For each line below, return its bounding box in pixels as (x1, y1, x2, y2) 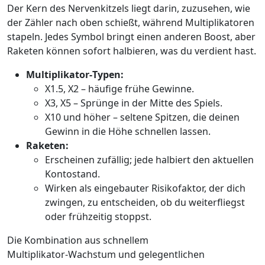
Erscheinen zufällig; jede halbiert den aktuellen (45, 153, 254, 167)
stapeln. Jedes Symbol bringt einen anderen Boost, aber (7, 30, 256, 44)
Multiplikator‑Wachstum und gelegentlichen (7, 248, 205, 261)
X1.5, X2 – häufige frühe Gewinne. (45, 82, 194, 96)
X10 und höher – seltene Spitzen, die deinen (45, 111, 240, 124)
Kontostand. (45, 167, 100, 181)
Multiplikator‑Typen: (26, 68, 124, 82)
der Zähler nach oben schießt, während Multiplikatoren (7, 16, 254, 30)
